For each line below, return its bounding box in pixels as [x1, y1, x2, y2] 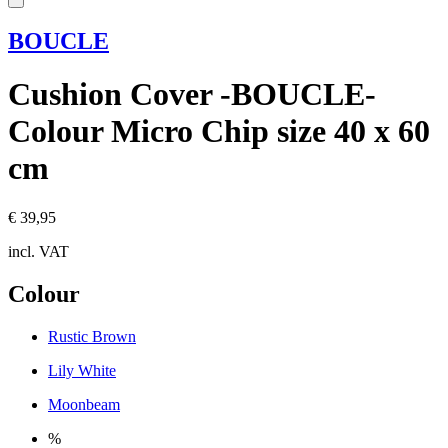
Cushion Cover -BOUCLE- [8, 76, 376, 113]
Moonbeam [48, 395, 120, 413]
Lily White [48, 361, 116, 379]
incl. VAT [8, 242, 69, 260]
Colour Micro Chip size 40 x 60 [8, 113, 430, 150]
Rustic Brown [48, 327, 136, 345]
